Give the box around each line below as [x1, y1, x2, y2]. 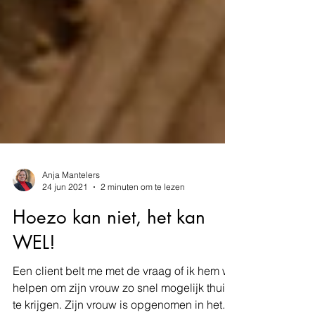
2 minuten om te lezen [101, 213, 185, 224]
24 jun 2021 [42, 213, 88, 224]
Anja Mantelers [42, 201, 100, 212]
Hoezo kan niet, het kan [13, 237, 205, 261]
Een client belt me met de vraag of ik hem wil [13, 295, 236, 309]
